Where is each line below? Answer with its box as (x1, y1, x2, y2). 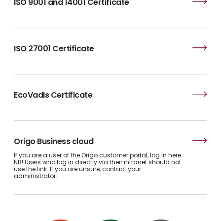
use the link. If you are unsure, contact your (14, 165, 141, 173)
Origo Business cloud (14, 136, 94, 147)
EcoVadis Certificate (14, 89, 93, 101)
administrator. (14, 172, 57, 180)
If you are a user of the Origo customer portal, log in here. (14, 151, 183, 159)
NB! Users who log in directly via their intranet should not (14, 158, 181, 166)
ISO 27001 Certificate (14, 43, 94, 54)
